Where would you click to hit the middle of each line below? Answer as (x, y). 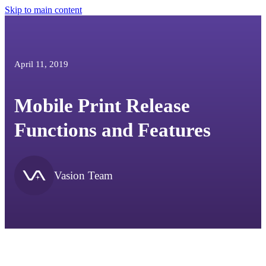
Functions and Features (113, 130)
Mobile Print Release (102, 106)
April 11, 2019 (42, 64)
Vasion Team (84, 175)
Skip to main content (43, 10)
